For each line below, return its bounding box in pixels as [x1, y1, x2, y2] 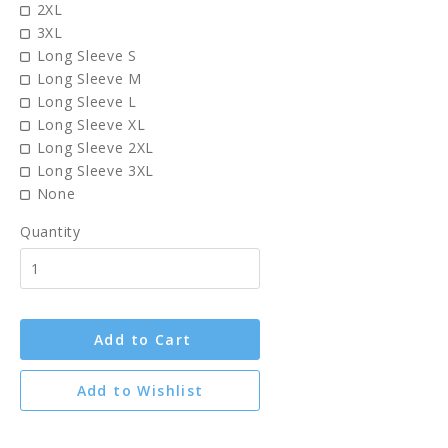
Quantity [20, 222, 81, 241]
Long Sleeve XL [36, 115, 146, 134]
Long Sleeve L [36, 92, 137, 111]
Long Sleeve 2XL [36, 138, 155, 157]
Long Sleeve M [36, 69, 142, 88]
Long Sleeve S [36, 46, 137, 65]
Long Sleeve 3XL [36, 161, 155, 180]
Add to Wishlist [76, 381, 204, 400]
